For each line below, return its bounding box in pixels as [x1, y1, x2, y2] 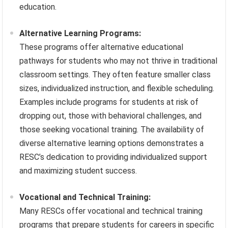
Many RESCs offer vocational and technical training [19, 206, 203, 216]
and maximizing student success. [19, 166, 137, 176]
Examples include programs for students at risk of [19, 97, 199, 107]
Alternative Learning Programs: [19, 28, 141, 39]
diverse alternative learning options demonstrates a [19, 138, 204, 149]
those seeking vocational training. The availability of [19, 125, 205, 135]
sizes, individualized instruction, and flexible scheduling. [19, 83, 215, 94]
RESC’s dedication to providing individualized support [19, 152, 208, 162]
